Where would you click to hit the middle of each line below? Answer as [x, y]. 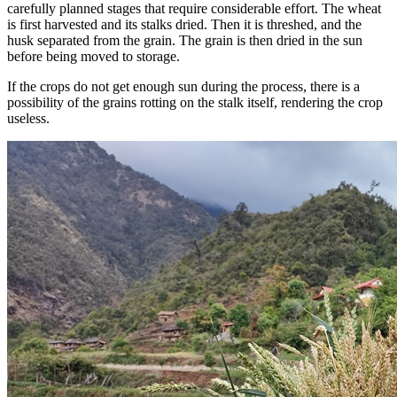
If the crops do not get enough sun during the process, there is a [183, 87]
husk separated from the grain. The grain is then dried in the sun [185, 41]
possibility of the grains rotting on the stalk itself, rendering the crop [195, 103]
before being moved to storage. [95, 57]
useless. [30, 119]
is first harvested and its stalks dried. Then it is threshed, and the [184, 25]
